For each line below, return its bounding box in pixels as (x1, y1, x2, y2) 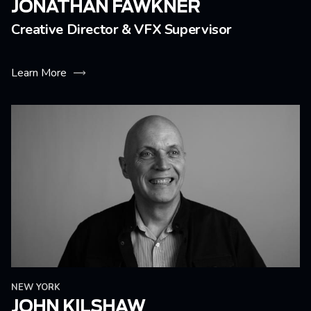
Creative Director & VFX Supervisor (11, 20, 233, 39)
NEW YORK (11, 281, 60, 294)
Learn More (11, 65, 67, 81)
